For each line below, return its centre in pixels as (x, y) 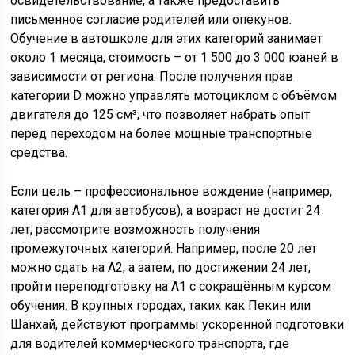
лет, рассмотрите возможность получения (136, 229)
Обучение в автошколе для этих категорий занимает (167, 38)
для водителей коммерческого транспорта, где (150, 344)
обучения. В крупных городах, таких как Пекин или (161, 305)
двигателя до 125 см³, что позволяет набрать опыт (160, 115)
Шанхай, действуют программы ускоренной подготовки (177, 324)
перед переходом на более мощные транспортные (162, 134)
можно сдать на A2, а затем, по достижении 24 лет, (161, 267)
